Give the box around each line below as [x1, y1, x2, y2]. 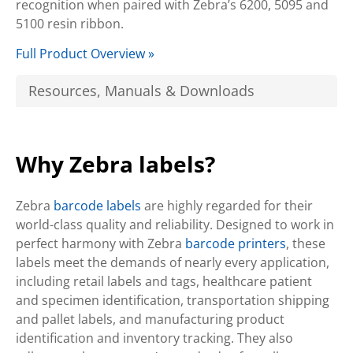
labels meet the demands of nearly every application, [16, 254, 329, 271]
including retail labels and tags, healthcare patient [16, 273, 312, 290]
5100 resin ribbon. [16, 15, 124, 32]
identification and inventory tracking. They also [16, 329, 293, 347]
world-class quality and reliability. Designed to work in [16, 216, 334, 233]
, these [286, 235, 325, 252]
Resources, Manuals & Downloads [28, 81, 255, 100]
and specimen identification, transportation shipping [16, 292, 329, 309]
